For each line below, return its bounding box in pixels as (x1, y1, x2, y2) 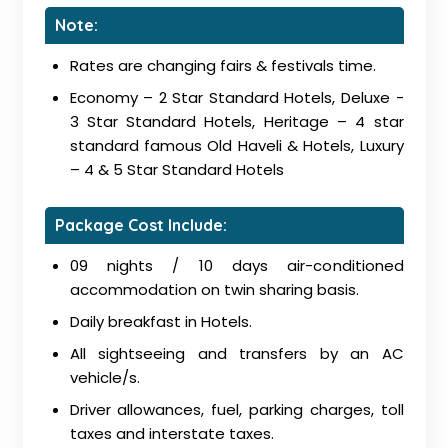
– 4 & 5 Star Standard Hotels (69, 159, 284, 180)
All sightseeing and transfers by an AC (69, 343, 404, 364)
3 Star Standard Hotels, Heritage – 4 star (69, 111, 404, 132)
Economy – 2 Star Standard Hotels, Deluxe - (69, 87, 404, 108)
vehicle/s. (69, 367, 140, 388)
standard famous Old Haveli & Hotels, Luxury (69, 135, 404, 156)
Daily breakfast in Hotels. (69, 311, 252, 332)
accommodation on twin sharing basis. (69, 279, 359, 300)
